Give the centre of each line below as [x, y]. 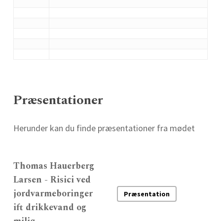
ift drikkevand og [50, 207]
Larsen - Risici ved [52, 180]
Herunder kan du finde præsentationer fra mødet [104, 128]
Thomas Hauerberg [54, 166]
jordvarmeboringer [53, 193]
